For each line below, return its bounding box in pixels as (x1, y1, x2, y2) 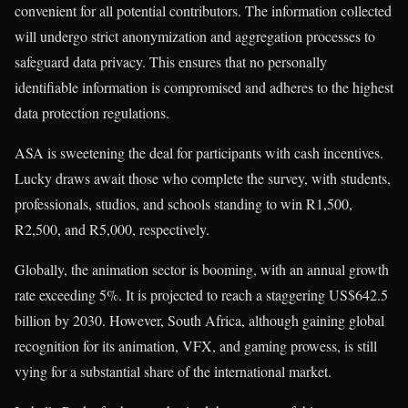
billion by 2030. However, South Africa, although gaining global (15, 310, 384, 330)
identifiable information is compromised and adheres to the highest (15, 76, 393, 97)
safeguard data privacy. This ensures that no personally (15, 51, 327, 71)
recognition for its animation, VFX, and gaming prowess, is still (15, 335, 377, 355)
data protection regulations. (15, 102, 169, 122)
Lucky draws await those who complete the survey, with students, (15, 168, 391, 188)
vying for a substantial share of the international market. (15, 361, 331, 381)
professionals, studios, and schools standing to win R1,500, (15, 193, 352, 213)
